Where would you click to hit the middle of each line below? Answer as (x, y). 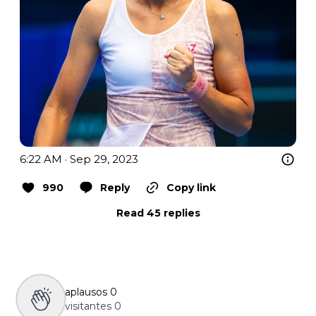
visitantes (88, 306)
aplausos (86, 292)
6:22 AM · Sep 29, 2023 (79, 159)
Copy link (191, 188)
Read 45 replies (158, 213)
